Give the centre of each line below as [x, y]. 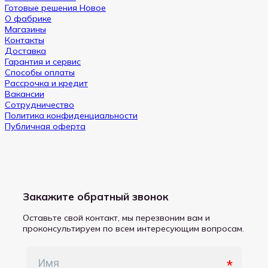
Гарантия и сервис [43, 62]
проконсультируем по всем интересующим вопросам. [134, 229]
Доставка [25, 51]
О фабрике [28, 19]
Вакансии [25, 94]
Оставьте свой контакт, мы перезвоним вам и [117, 218]
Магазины [25, 30]
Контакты [25, 40]
